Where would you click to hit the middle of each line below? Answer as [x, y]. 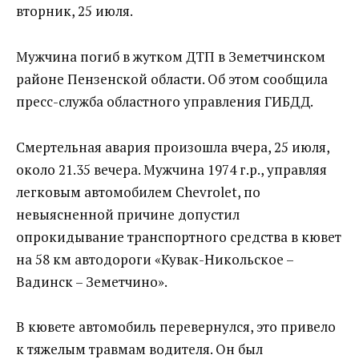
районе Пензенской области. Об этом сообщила [172, 79]
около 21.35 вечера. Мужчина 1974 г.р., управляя [171, 169]
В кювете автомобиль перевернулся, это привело [176, 327]
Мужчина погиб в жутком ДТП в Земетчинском [171, 56]
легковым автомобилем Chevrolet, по [138, 192]
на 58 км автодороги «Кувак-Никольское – [155, 259]
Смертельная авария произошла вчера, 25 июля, [173, 147]
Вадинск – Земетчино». [92, 281]
